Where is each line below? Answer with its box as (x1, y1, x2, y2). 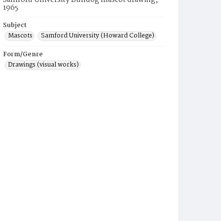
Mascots (8, 31, 33, 41)
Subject (3, 20, 27, 31)
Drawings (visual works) (8, 60, 79, 70)
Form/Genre (3, 49, 43, 60)
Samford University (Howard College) (41, 31, 154, 41)
